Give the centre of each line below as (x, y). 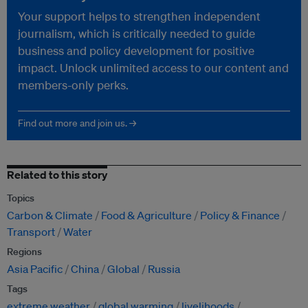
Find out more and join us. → (77, 123)
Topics (21, 198)
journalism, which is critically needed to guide (136, 34)
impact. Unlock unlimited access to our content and (153, 68)
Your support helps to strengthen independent (139, 16)
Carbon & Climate (50, 216)
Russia (164, 269)
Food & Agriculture (146, 216)
